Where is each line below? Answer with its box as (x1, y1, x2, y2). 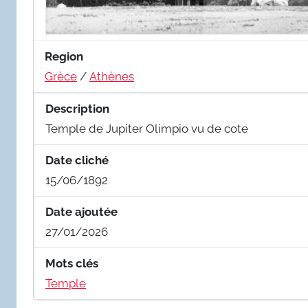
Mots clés (45, 256, 98, 270)
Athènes (89, 69, 134, 83)
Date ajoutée (45, 204, 118, 219)
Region (45, 49, 83, 63)
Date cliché (45, 153, 109, 167)
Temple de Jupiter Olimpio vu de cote (45, 121, 248, 135)
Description (45, 101, 109, 115)
